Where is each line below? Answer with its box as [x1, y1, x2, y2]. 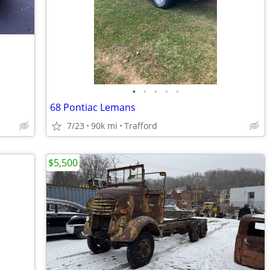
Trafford [124, 120, 157, 131]
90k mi [91, 120, 118, 131]
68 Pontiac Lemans [50, 101, 136, 114]
